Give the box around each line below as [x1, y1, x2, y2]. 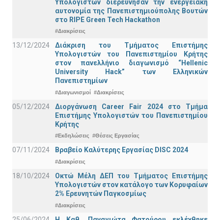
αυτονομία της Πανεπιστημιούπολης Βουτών [55, 6, 208, 15]
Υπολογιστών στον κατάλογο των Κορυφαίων [55, 181, 208, 189]
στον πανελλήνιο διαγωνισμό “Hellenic [55, 59, 208, 67]
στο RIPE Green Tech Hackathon [55, 15, 160, 24]
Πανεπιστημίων [55, 77, 108, 85]
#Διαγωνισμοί [55, 89, 91, 95]
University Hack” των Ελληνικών [55, 68, 208, 76]
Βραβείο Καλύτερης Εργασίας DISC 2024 [55, 146, 188, 154]
